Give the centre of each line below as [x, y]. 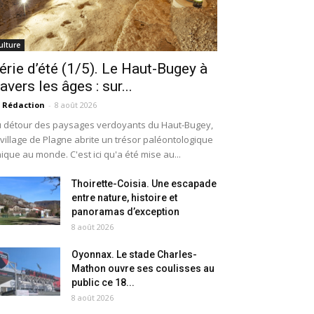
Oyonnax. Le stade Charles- [134, 255]
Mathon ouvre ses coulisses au [143, 269]
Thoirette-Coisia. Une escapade [144, 184]
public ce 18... [103, 283]
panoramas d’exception [125, 212]
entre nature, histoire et [124, 198]
